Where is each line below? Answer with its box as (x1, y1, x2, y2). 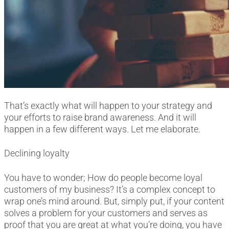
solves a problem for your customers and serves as (4, 207, 208, 218)
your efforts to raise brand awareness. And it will (4, 112, 196, 123)
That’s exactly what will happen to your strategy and (4, 100, 212, 111)
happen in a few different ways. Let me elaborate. (4, 124, 200, 135)
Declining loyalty (4, 148, 70, 159)
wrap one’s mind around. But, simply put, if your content (4, 195, 224, 207)
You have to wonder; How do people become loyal (4, 172, 202, 183)
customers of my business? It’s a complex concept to (4, 184, 215, 195)
